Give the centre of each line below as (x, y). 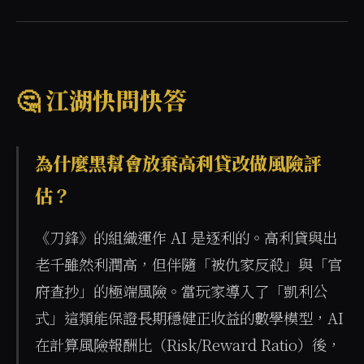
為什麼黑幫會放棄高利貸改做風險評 (178, 162)
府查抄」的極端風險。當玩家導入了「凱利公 (181, 291)
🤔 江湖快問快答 (102, 100)
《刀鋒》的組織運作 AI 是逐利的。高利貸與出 (186, 237)
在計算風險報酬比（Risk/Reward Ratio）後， (188, 344)
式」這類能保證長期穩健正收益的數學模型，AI (189, 318)
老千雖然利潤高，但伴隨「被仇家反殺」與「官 (188, 264)
